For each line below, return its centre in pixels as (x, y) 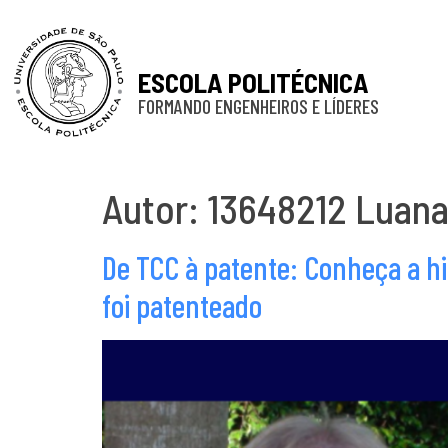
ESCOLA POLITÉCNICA (253, 81)
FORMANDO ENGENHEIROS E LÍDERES (258, 105)
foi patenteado (182, 305)
